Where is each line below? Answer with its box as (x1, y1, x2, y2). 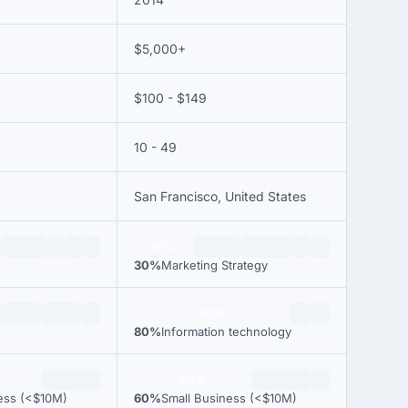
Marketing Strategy (161, 258, 268, 272)
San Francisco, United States (134, 189, 306, 204)
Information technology (161, 324, 291, 339)
